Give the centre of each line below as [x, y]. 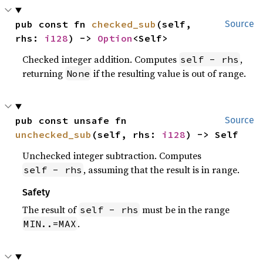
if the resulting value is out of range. [169, 74]
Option [115, 38]
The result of [51, 210]
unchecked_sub [54, 135]
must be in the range [185, 210]
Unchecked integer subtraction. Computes [112, 156]
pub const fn [54, 24]
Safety [36, 193]
